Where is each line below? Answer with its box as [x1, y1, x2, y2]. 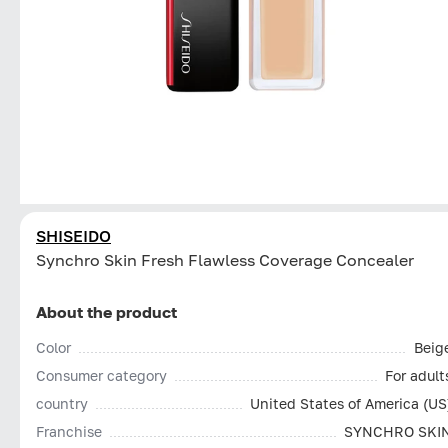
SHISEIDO [36, 225, 111, 246]
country [36, 394, 88, 412]
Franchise [36, 422, 102, 440]
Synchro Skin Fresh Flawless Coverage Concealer [36, 249, 414, 270]
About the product [36, 301, 177, 322]
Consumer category [36, 366, 167, 384]
